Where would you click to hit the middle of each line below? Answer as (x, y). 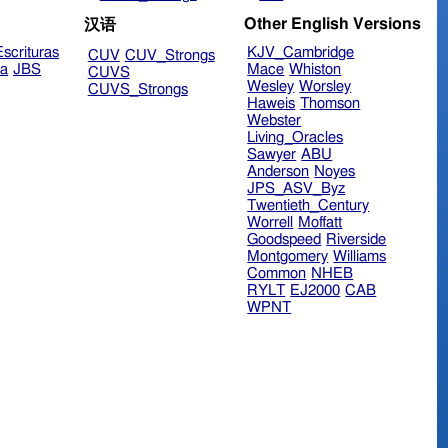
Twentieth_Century (308, 206)
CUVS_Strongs (137, 90)
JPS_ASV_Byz (296, 189)
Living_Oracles (295, 138)
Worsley (325, 87)
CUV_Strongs (169, 56)
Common (277, 274)
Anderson (278, 172)
